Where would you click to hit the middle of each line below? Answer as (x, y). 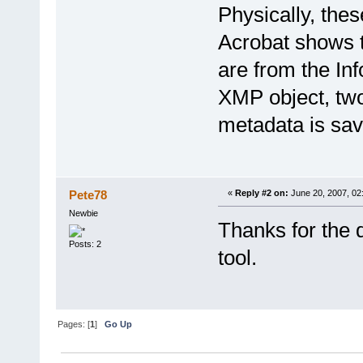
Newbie (83, 214)
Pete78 (88, 195)
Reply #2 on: (261, 193)
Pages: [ (74, 325)
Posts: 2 (85, 243)
